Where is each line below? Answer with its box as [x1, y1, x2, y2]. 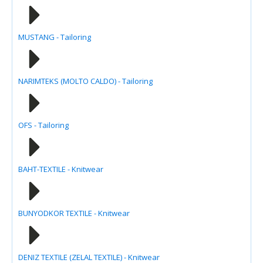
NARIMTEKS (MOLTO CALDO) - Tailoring [18, 75, 153, 86]
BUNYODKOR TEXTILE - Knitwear [18, 207, 130, 218]
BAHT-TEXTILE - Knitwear [18, 163, 103, 174]
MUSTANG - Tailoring [18, 31, 91, 42]
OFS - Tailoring [18, 119, 69, 130]
